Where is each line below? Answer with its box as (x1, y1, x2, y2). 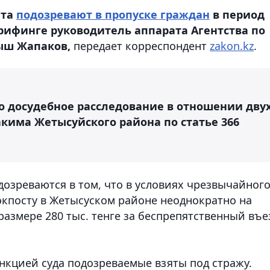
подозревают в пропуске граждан (16, 7, 210, 22)
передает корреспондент (71, 38, 210, 53)
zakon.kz (210, 38, 254, 53)
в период (210, 7, 265, 22)
